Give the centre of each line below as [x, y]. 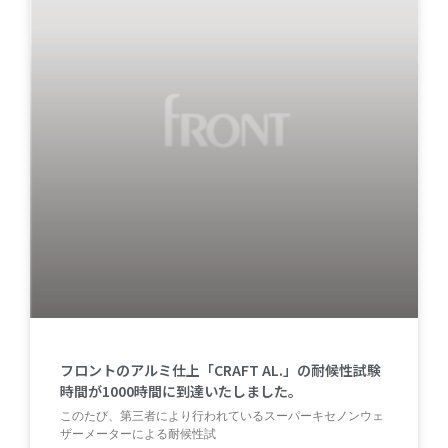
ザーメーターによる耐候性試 [138, 434]
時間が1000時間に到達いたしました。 [181, 391]
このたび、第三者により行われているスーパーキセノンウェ [222, 416]
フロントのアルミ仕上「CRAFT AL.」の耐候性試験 [220, 370]
